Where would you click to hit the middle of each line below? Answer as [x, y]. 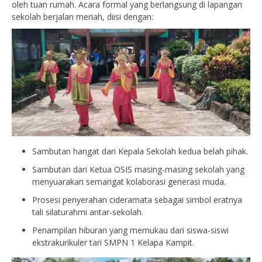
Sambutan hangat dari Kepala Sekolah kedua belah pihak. [140, 151]
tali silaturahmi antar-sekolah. [88, 212]
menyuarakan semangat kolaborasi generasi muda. [129, 181]
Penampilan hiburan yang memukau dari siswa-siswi [130, 230]
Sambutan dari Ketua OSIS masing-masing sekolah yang [138, 169]
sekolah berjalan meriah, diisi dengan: [82, 16]
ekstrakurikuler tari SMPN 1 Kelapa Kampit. [113, 242]
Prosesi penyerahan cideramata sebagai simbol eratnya [137, 199]
